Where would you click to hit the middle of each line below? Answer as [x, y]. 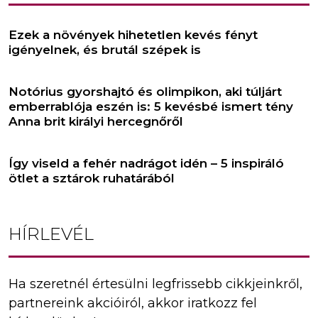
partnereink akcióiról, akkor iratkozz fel [133, 303]
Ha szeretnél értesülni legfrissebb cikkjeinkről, [155, 284]
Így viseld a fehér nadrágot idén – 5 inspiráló [146, 164]
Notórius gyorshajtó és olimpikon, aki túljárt [145, 92]
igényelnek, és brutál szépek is [105, 50]
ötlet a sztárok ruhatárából [92, 179]
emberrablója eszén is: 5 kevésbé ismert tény [151, 107]
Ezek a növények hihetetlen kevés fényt [133, 35]
